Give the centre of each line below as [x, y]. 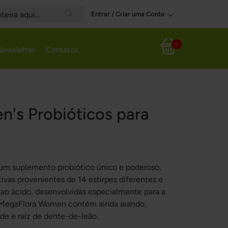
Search [80, 26]
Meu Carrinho [174, 52]
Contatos [62, 50]
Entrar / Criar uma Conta [128, 14]
